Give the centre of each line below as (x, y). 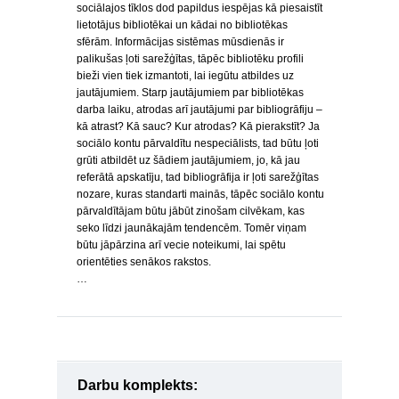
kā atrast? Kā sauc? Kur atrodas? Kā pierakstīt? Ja (198, 126)
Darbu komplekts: (138, 385)
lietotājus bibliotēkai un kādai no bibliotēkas (182, 25)
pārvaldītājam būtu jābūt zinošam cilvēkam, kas (191, 211)
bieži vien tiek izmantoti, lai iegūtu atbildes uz (185, 76)
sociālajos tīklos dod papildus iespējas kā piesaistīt (199, 8)
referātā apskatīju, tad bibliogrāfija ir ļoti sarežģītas (198, 177)
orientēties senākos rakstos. (144, 262)
